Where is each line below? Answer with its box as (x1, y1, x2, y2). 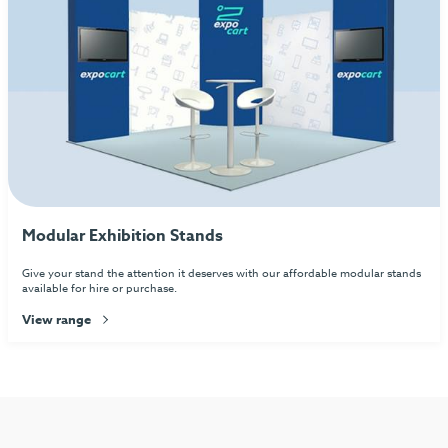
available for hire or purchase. (22, 279, 178, 297)
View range (22, 309, 95, 328)
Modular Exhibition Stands (22, 224, 224, 249)
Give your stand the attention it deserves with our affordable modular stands (22, 264, 422, 282)
